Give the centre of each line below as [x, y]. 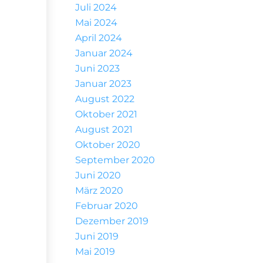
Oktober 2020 [107, 145]
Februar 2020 [106, 206]
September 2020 [115, 160]
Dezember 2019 [112, 221]
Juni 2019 [97, 236]
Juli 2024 [96, 7]
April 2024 [98, 38]
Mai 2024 [96, 23]
